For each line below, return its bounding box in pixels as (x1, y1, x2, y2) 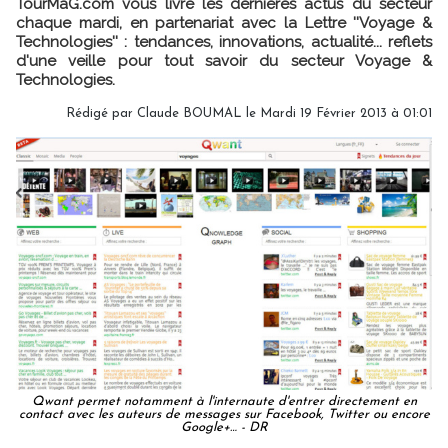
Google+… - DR (180, 420, 268, 434)
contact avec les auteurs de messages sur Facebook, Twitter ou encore (18, 407, 430, 421)
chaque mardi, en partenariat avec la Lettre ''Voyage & (16, 13, 432, 32)
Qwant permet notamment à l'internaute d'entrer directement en (31, 394, 417, 408)
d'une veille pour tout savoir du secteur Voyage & (16, 51, 432, 70)
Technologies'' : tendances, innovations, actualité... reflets (16, 32, 432, 51)
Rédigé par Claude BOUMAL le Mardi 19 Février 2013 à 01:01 (66, 106, 432, 120)
